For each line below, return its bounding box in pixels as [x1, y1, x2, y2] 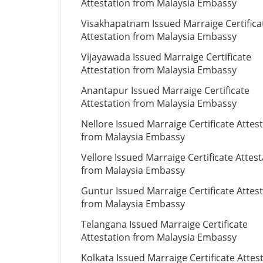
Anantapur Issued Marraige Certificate [81, 84, 249, 97]
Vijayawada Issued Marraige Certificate [81, 50, 251, 63]
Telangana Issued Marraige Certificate [81, 218, 248, 231]
